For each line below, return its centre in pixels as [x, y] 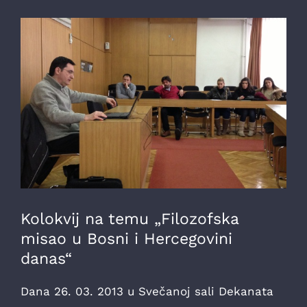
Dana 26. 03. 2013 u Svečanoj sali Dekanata [147, 291]
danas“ [46, 258]
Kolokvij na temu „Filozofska [130, 219]
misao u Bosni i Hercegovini [126, 238]
